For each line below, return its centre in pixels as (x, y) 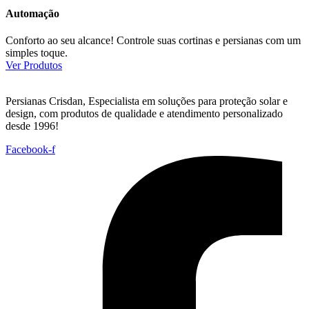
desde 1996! (32, 126)
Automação (32, 14)
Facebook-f (30, 150)
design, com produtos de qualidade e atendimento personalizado (144, 114)
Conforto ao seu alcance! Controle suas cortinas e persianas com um (153, 41)
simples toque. (37, 53)
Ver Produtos (34, 66)
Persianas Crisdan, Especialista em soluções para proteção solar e (147, 101)
